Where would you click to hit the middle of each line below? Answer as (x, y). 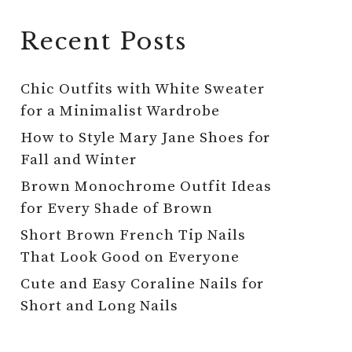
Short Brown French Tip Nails (133, 235)
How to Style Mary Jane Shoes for (146, 138)
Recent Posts (104, 41)
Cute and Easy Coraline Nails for (143, 284)
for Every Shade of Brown (117, 209)
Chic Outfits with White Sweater (143, 89)
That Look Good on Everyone (130, 257)
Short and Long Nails (99, 306)
